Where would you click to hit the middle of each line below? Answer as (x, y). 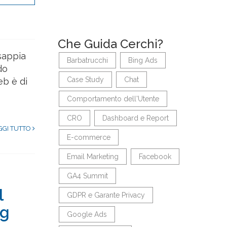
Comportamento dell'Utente (113, 99)
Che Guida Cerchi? (110, 44)
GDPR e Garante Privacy (106, 195)
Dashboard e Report (135, 118)
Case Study (85, 80)
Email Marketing (92, 157)
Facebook (155, 157)
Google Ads (87, 214)
